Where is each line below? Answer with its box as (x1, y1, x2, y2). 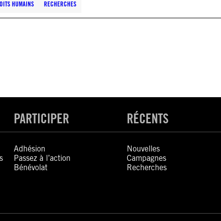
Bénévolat (14, 163, 48, 172)
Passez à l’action (14, 153, 71, 163)
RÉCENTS (126, 110, 169, 126)
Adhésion (14, 144, 46, 153)
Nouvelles (126, 144, 160, 153)
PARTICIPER (14, 110, 70, 126)
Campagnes (126, 153, 166, 163)
